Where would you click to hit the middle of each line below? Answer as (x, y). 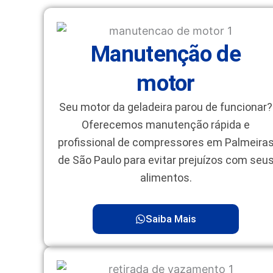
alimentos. (166, 177)
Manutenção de (166, 54)
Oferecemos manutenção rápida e (166, 124)
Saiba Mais (171, 218)
